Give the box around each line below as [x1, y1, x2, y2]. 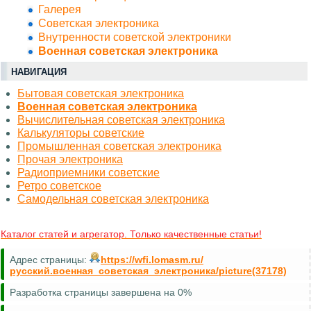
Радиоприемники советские [17, 166, 160, 178]
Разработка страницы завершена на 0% [10, 286, 192, 298]
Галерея [38, 3, 81, 15]
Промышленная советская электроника [17, 140, 221, 152]
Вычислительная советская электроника [17, 113, 225, 126]
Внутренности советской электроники [38, 31, 231, 43]
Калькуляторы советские [17, 126, 144, 139]
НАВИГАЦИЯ [11, 66, 67, 77]
